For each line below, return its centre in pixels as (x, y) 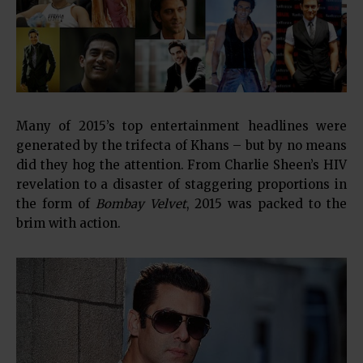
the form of (56, 204)
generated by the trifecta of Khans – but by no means (181, 146)
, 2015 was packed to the (267, 204)
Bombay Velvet (141, 204)
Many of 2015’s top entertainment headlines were (181, 126)
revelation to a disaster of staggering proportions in (181, 185)
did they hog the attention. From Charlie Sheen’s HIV (181, 165)
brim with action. (68, 224)
